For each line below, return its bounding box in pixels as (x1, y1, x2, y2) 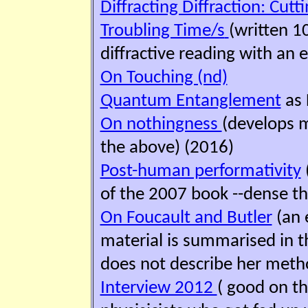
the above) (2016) (100, 138, 234, 157)
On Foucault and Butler (100, 208, 272, 228)
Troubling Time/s (100, 21, 225, 41)
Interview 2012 (100, 278, 217, 298)
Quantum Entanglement (100, 91, 281, 111)
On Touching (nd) (100, 68, 228, 87)
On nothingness (100, 115, 222, 134)
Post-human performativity (100, 162, 301, 181)
